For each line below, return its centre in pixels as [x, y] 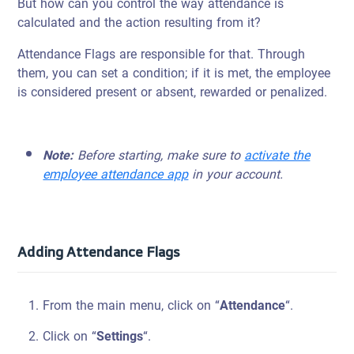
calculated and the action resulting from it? [139, 23]
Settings [120, 336]
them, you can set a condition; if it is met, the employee [174, 73]
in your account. [236, 174]
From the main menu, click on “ [132, 305]
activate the [277, 155]
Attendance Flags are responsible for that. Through [162, 54]
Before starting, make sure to [159, 155]
